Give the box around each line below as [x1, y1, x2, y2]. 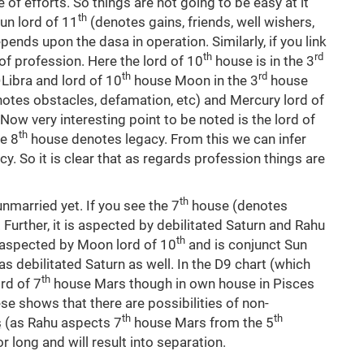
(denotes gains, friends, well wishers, [87, 13, 314, 30]
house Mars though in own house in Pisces [50, 275, 314, 292]
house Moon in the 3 [131, 71, 258, 89]
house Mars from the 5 [131, 314, 274, 331]
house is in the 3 [212, 52, 314, 69]
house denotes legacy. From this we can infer [28, 130, 306, 147]
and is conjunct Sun [185, 236, 307, 253]
